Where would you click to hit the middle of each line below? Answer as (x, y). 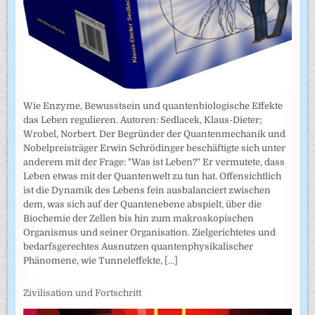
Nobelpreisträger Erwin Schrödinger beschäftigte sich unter (155, 148)
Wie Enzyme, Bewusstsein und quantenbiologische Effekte (153, 105)
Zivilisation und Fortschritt (83, 293)
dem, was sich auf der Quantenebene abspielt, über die (143, 204)
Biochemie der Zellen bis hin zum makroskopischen (139, 218)
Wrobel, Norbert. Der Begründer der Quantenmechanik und (155, 134)
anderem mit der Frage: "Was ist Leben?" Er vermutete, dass (154, 162)
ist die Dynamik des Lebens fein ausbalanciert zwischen (147, 190)
